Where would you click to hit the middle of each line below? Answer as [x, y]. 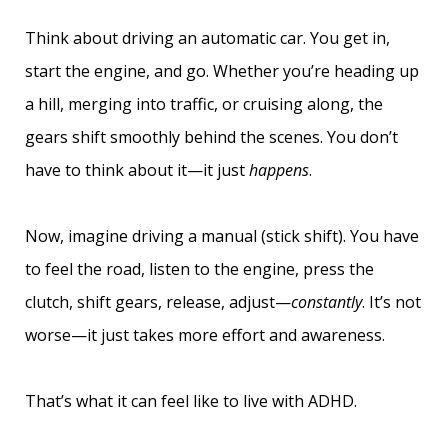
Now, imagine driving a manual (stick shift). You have [222, 236]
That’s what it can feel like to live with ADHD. [191, 401]
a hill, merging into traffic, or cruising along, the [204, 104]
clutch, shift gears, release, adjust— [158, 302]
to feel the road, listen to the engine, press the [199, 269]
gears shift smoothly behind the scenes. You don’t [211, 137]
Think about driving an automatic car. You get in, [207, 38]
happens [279, 170]
